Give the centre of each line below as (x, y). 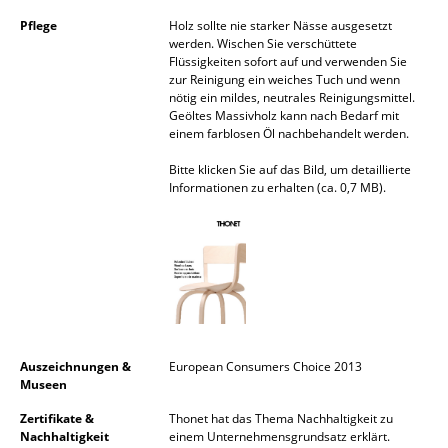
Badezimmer (91, 354)
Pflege (38, 25)
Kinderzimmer (97, 234)
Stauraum (81, 394)
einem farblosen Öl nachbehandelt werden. (289, 133)
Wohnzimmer (95, 114)
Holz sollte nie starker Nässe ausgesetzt (280, 25)
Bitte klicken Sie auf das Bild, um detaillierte (290, 169)
